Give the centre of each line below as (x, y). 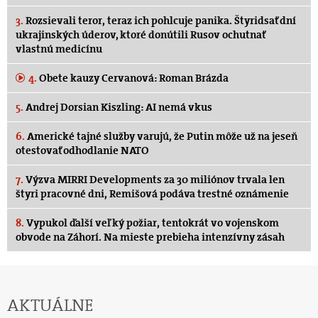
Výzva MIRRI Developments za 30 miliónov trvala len (154, 180)
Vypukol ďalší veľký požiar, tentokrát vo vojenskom (152, 223)
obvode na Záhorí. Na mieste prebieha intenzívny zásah (150, 237)
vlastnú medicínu (59, 49)
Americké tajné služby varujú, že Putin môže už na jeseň (161, 137)
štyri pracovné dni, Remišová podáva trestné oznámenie (152, 194)
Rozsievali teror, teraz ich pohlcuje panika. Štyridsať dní (160, 21)
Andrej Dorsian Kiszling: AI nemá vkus (118, 108)
